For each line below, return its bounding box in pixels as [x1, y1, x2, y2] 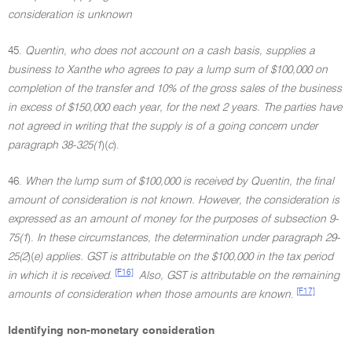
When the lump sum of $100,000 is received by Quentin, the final [25, 176, 334, 187]
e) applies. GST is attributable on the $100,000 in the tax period [34, 251, 333, 262]
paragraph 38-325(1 [8, 140, 101, 151]
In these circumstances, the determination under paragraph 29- [37, 233, 340, 244]
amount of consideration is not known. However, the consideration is [8, 195, 339, 206]
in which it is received [8, 270, 109, 281]
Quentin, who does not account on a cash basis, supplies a [25, 46, 315, 57]
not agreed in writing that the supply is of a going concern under [8, 121, 317, 132]
